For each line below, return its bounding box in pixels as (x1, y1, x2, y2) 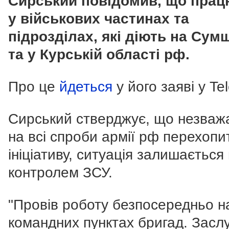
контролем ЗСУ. (8, 165, 112, 181)
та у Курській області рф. (8, 47, 190, 63)
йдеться (59, 79, 112, 95)
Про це (8, 79, 59, 95)
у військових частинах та (8, 11, 189, 27)
